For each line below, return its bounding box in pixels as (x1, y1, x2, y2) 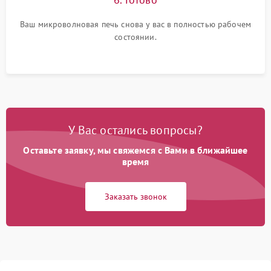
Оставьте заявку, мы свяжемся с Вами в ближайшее (23, 143, 248, 156)
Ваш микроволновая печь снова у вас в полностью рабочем (19, 18, 252, 30)
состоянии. (114, 31, 157, 42)
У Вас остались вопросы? (68, 122, 203, 138)
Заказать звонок (104, 191, 167, 202)
